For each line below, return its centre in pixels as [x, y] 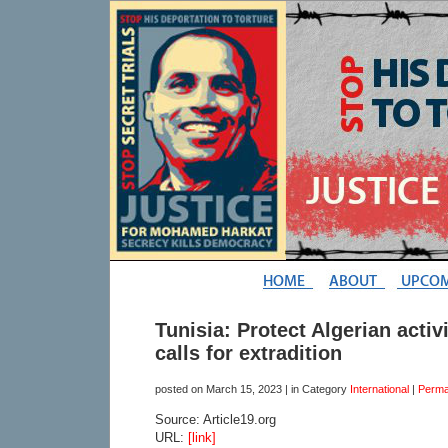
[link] [202, 437]
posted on [180, 388]
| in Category [316, 388]
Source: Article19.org [215, 419]
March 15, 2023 [244, 388]
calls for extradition [248, 352]
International [379, 388]
